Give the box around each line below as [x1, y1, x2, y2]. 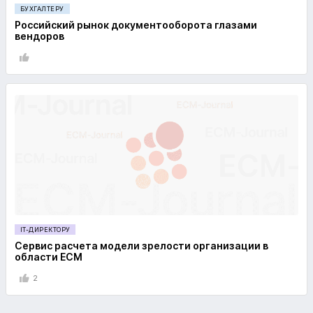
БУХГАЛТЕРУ [20, 5, 64, 13]
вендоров [15, 30, 64, 42]
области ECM [15, 251, 82, 263]
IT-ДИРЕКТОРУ [20, 226, 71, 233]
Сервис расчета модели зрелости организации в [15, 240, 268, 252]
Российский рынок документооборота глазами [15, 19, 257, 31]
